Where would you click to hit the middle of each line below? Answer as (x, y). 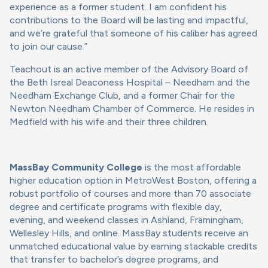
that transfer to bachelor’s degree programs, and (114, 260)
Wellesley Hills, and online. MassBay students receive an (129, 233)
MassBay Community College (76, 167)
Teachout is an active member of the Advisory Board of (129, 69)
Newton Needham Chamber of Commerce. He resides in (132, 109)
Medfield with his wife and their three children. (109, 122)
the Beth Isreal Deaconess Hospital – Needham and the (130, 83)
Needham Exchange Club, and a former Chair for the (122, 96)
